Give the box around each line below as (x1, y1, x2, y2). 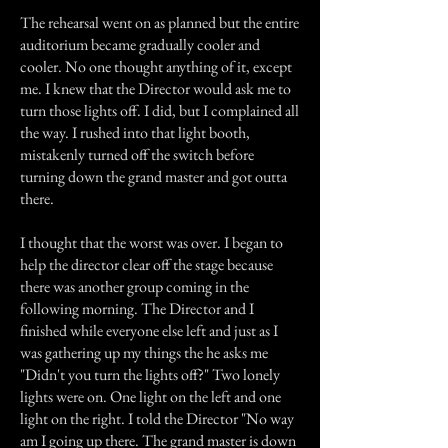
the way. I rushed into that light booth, (20, 122, 250, 143)
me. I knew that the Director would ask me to (20, 78, 291, 99)
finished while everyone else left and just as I (20, 320, 278, 341)
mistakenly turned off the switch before (20, 144, 254, 165)
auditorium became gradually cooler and (20, 34, 260, 55)
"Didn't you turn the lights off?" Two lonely (20, 364, 280, 385)
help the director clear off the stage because (20, 254, 273, 275)
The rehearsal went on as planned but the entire (20, 12, 299, 33)
